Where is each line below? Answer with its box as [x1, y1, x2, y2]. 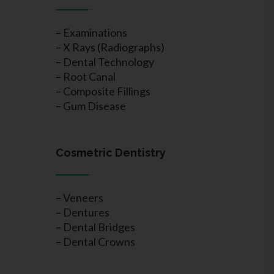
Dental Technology [63, 55, 154, 68]
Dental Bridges [63, 220, 135, 234]
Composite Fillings [63, 84, 150, 98]
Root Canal [63, 70, 116, 83]
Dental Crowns [63, 235, 135, 248]
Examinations [63, 26, 127, 39]
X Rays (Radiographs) [63, 40, 165, 54]
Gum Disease [63, 99, 126, 113]
